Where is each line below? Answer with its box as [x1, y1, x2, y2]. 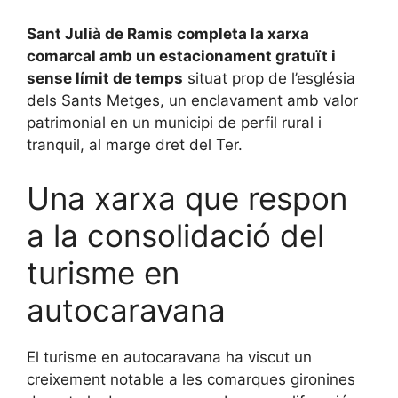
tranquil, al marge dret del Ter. [27, 136, 243, 155]
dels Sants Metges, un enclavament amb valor [27, 92, 358, 110]
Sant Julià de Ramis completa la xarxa [27, 25, 309, 44]
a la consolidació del [27, 216, 324, 254]
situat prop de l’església [183, 69, 355, 88]
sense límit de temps [27, 69, 183, 88]
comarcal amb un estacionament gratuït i [27, 47, 336, 66]
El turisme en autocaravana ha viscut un [27, 347, 312, 366]
